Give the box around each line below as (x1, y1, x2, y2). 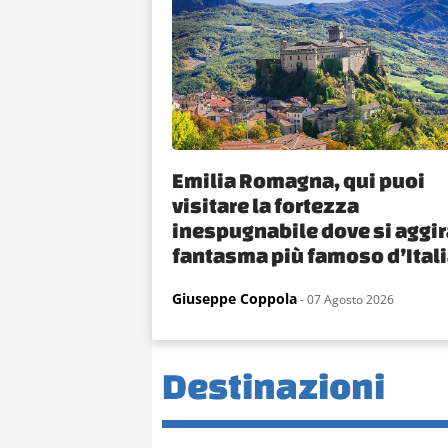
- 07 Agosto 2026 (297, 291, 394, 309)
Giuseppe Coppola (172, 289, 297, 309)
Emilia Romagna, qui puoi (172, 168, 425, 193)
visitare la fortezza (172, 193, 359, 218)
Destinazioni (162, 364, 385, 406)
